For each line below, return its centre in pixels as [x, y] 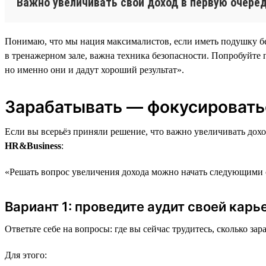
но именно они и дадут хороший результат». [94, 69]
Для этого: [26, 255]
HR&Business [33, 145]
